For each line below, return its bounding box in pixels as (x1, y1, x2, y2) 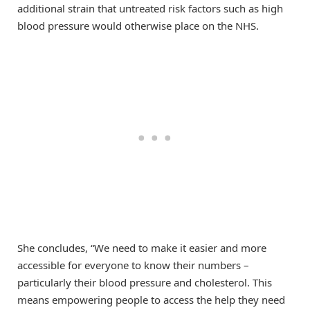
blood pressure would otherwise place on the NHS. (17, 18, 259, 33)
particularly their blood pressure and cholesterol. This (17, 275, 272, 289)
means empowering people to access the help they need (17, 292, 285, 307)
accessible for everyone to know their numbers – (17, 257, 249, 272)
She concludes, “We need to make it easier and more (17, 240, 266, 255)
